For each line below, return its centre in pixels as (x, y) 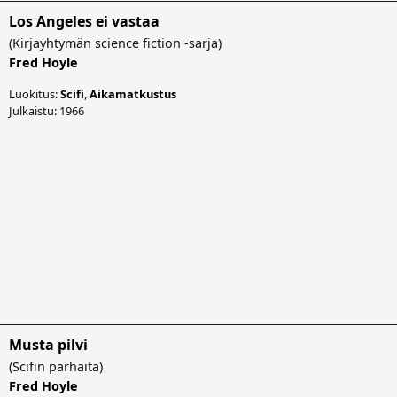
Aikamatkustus (133, 93)
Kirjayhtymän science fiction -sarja (115, 43)
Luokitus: (35, 93)
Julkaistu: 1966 (47, 110)
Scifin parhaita (56, 366)
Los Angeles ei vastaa (84, 21)
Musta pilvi (48, 344)
